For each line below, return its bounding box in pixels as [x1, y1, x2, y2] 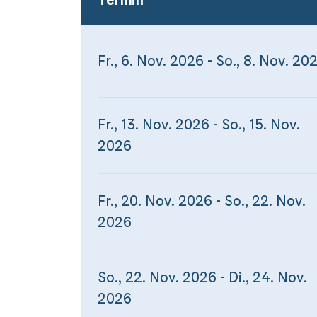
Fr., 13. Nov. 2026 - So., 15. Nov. [98, 115, 300, 133]
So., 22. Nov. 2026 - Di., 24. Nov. [98, 268, 307, 286]
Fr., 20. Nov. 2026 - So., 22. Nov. [98, 192, 306, 209]
